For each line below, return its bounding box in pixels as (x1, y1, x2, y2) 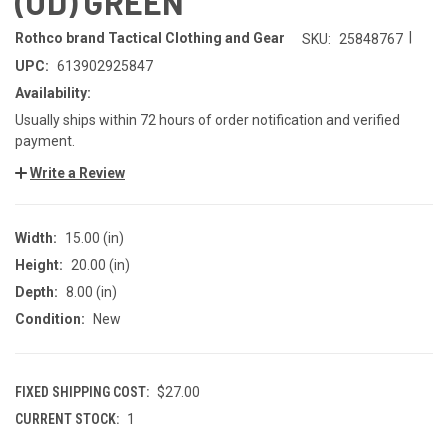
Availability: (15, 84, 91, 101)
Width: (15, 229, 57, 246)
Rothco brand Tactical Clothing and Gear (15, 30, 285, 47)
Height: (15, 256, 63, 273)
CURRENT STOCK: (15, 410, 119, 427)
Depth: (15, 283, 58, 300)
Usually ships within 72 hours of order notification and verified (15, 111, 400, 128)
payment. (15, 132, 75, 149)
